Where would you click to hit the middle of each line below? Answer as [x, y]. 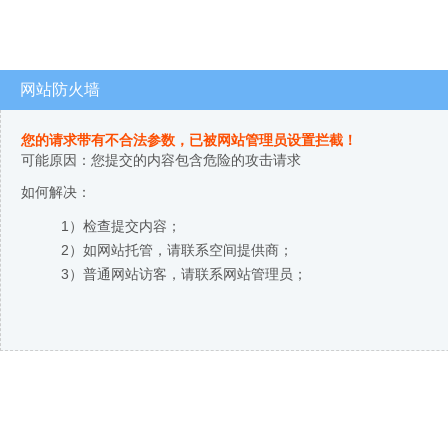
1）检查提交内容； [121, 226]
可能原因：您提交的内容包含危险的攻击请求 [161, 160]
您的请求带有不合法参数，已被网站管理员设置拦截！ [189, 140]
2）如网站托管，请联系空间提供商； [177, 250]
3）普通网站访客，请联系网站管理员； [184, 274]
